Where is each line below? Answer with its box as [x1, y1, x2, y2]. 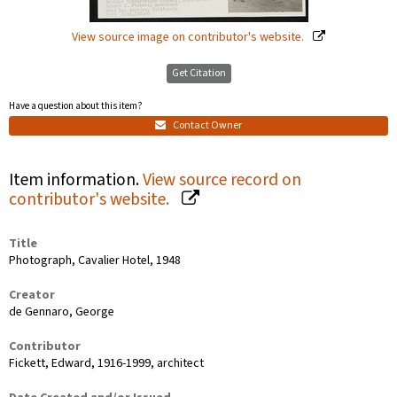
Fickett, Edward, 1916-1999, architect [9, 354, 204, 372]
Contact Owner [171, 117, 242, 133]
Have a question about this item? [9, 99, 143, 113]
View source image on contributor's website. [72, 28, 307, 46]
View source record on [143, 167, 301, 192]
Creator [9, 285, 55, 304]
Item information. [9, 167, 143, 192]
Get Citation [171, 66, 226, 81]
